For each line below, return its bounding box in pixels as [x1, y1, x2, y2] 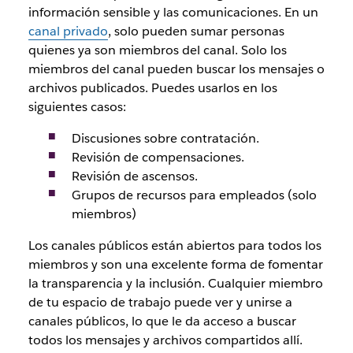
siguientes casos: [28, 98, 126, 115]
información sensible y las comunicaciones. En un [28, 3, 318, 20]
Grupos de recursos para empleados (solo [71, 186, 317, 203]
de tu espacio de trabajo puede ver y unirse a [28, 293, 292, 310]
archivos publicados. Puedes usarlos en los [28, 79, 277, 96]
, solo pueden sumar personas [107, 22, 284, 39]
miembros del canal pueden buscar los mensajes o [28, 60, 325, 77]
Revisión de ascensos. [71, 167, 198, 184]
